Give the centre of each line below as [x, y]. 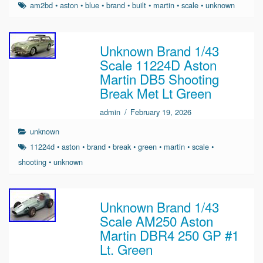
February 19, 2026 [161, 112]
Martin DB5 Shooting [160, 78]
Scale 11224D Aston [159, 64]
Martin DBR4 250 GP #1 [170, 235]
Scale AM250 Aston [157, 220]
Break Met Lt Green [156, 92]
